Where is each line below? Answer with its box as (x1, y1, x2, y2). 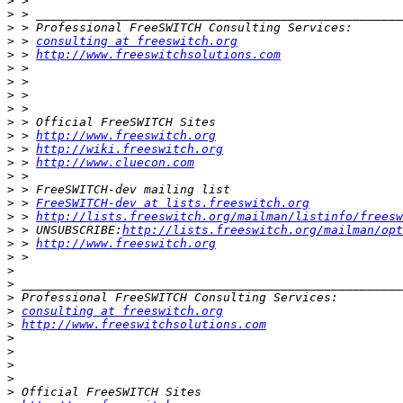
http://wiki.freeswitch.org (36, 141, 223, 156)
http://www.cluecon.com (36, 155, 194, 169)
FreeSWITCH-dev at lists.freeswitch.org (36, 195, 309, 210)
